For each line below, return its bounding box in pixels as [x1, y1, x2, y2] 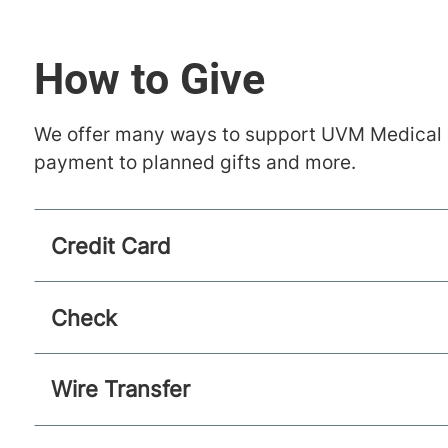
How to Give [33, 54, 265, 105]
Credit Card [50, 231, 171, 259]
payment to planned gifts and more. [33, 151, 356, 175]
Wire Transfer [50, 375, 190, 403]
